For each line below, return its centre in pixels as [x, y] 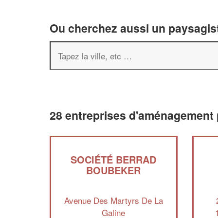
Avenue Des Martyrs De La [113, 200]
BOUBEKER [114, 170]
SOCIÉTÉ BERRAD [114, 159]
